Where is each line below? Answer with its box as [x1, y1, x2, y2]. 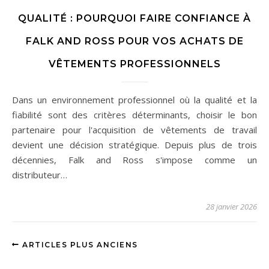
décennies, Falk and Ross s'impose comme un [12, 153, 257, 166]
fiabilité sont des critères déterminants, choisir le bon [12, 108, 257, 121]
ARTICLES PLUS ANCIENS [19, 240, 138, 249]
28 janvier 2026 [206, 201, 257, 212]
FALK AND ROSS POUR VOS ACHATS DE [25, 35, 244, 47]
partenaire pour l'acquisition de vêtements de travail [12, 123, 257, 136]
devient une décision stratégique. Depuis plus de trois [12, 138, 257, 151]
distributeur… [12, 168, 67, 181]
